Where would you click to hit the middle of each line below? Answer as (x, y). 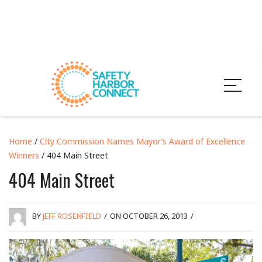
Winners (24, 155)
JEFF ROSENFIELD (72, 216)
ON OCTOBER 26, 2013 (149, 216)
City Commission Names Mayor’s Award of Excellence (142, 141)
